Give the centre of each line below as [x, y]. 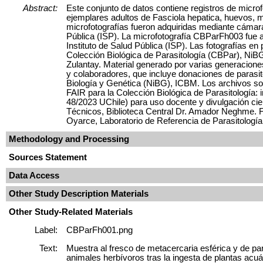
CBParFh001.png [100, 230]
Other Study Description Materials [79, 193]
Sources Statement [48, 157]
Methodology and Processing [69, 139]
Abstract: [40, 8]
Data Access [34, 175]
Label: [46, 230]
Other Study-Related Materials [71, 212]
